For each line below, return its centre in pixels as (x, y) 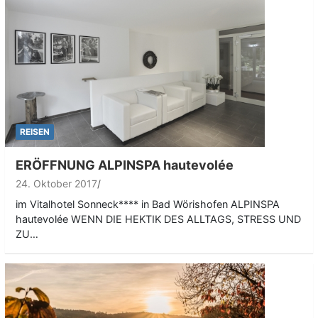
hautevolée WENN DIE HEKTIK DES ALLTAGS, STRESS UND (158, 219)
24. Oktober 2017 (56, 183)
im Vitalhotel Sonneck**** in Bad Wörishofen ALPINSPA (148, 204)
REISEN (35, 131)
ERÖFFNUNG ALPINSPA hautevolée (125, 165)
